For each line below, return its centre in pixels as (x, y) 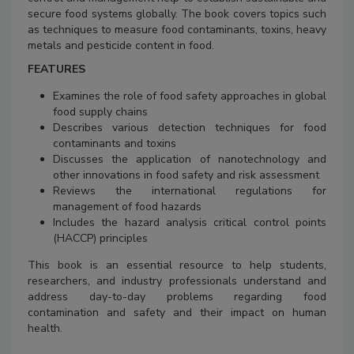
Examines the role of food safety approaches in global (190, 96)
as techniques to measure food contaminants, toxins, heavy (177, 30)
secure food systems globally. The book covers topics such (177, 14)
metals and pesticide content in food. (121, 46)
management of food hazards (127, 207)
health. (45, 329)
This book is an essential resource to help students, (177, 265)
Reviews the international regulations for (190, 191)
